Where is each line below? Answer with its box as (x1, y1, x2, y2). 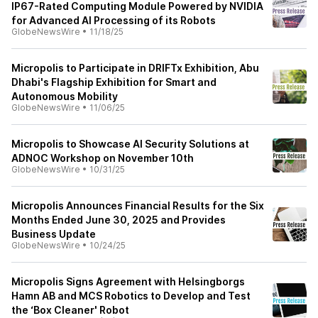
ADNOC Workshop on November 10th (11, 152, 194, 164)
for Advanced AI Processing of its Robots (11, 14, 216, 26)
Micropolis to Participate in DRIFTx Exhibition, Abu (11, 62, 259, 74)
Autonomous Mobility (11, 90, 118, 102)
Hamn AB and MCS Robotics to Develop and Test (11, 290, 251, 302)
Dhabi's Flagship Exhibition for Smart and (11, 76, 216, 88)
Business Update (11, 228, 96, 240)
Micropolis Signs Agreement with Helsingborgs (11, 275, 245, 287)
